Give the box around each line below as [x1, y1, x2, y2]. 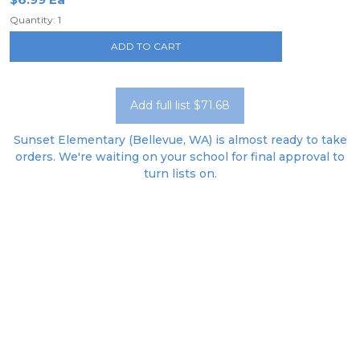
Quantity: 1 [10, 14, 61, 26]
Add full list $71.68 [130, 98, 230, 112]
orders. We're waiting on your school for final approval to [15, 149, 345, 164]
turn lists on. [143, 166, 217, 181]
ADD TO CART [111, 40, 182, 52]
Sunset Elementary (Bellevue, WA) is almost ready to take [13, 133, 347, 147]
